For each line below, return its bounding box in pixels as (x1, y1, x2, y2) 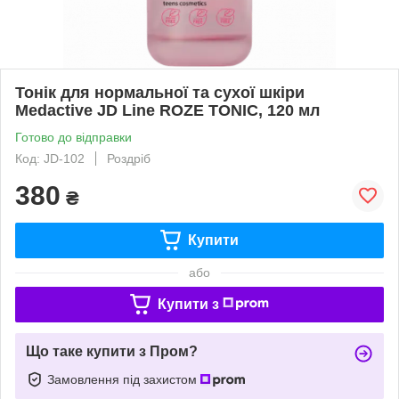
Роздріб (107, 151, 151, 166)
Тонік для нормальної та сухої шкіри (15, 83, 305, 102)
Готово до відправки (15, 129, 132, 144)
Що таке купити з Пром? (26, 343, 198, 359)
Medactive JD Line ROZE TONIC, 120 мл (15, 101, 320, 119)
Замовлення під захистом (47, 371, 200, 387)
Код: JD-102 (15, 151, 85, 166)
